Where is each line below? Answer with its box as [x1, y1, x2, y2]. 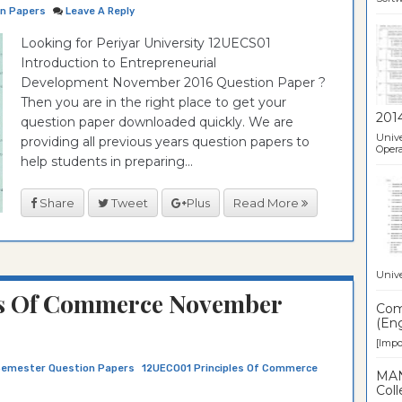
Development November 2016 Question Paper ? [21, 74, 326, 91]
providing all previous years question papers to [21, 134, 310, 150]
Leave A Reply [66, 5, 135, 17]
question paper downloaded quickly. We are [21, 114, 293, 130]
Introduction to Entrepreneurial [21, 55, 216, 71]
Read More [233, 195, 301, 210]
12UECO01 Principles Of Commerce [142, 363, 318, 374]
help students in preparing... [21, 153, 193, 170]
